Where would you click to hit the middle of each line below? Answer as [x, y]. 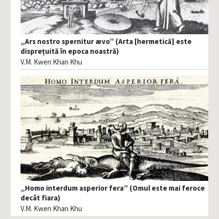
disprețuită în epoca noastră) [70, 51]
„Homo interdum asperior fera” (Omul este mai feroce [113, 188]
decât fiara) [41, 198]
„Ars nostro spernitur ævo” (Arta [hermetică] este [106, 41]
